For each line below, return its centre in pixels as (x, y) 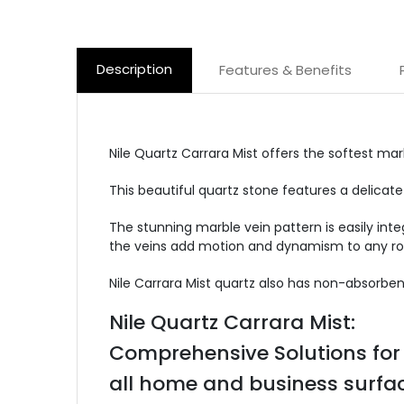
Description (134, 69)
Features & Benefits (285, 70)
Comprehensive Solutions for (254, 353)
